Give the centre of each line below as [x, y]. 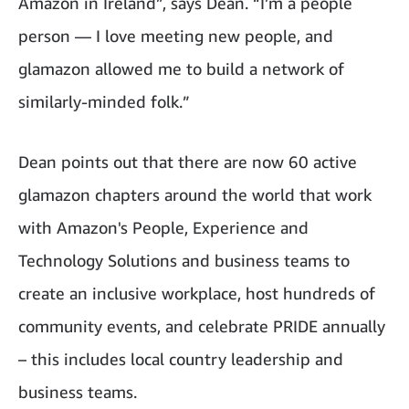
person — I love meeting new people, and [176, 36]
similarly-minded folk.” [104, 101]
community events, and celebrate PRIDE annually [202, 326]
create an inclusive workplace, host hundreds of [197, 293]
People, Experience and [218, 227]
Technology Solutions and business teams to [184, 260]
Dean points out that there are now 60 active [188, 162]
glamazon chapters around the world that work [195, 194]
